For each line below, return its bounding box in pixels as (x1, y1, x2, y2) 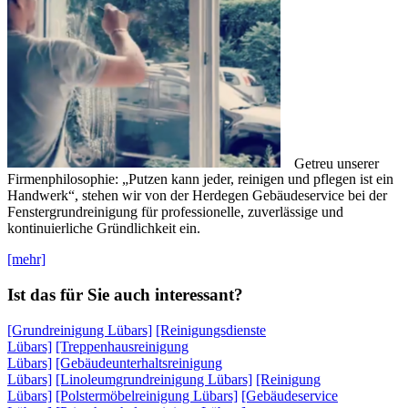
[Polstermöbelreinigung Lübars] (56, 387, 238, 403)
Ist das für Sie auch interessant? (7, 284, 243, 304)
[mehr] (7, 251, 46, 268)
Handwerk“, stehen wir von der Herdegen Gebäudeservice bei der (7, 188, 387, 204)
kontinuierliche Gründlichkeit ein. (7, 220, 200, 237)
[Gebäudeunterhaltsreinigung (56, 354, 222, 371)
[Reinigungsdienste (156, 321, 266, 338)
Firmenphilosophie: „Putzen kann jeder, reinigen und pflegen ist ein (7, 171, 393, 188)
